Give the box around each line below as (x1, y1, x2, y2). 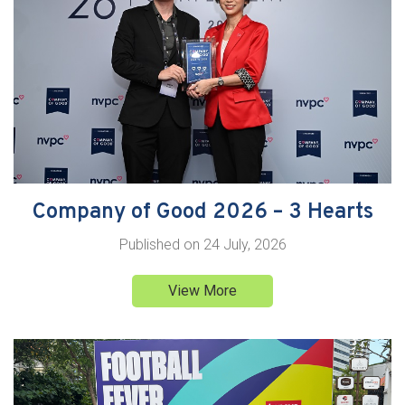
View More (168, 281, 237, 299)
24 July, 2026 (199, 235, 287, 253)
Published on (118, 235, 200, 253)
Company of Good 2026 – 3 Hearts (32, 198, 373, 226)
